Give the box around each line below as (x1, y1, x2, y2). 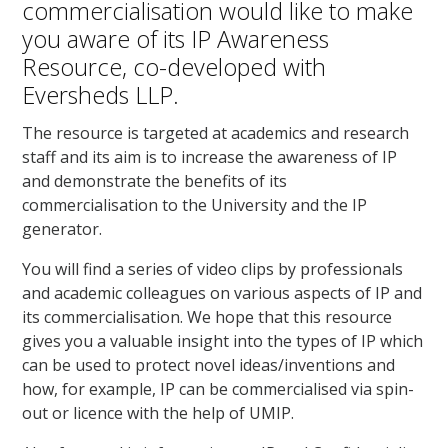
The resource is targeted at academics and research (22, 121, 410, 144)
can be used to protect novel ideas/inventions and (22, 353, 396, 376)
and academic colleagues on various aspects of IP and (22, 281, 423, 304)
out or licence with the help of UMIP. (22, 401, 295, 424)
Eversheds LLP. (22, 78, 180, 111)
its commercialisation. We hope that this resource (22, 305, 393, 328)
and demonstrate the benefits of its (22, 169, 288, 192)
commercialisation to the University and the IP (22, 193, 368, 216)
